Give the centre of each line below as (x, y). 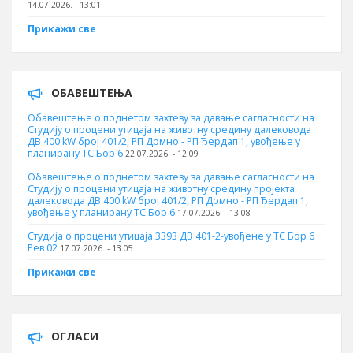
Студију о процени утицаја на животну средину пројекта (161, 189)
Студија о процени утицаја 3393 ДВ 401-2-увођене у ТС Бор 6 (171, 236)
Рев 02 (43, 248)
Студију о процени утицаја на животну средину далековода (169, 130)
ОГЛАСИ (75, 336)
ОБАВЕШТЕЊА (92, 93)
